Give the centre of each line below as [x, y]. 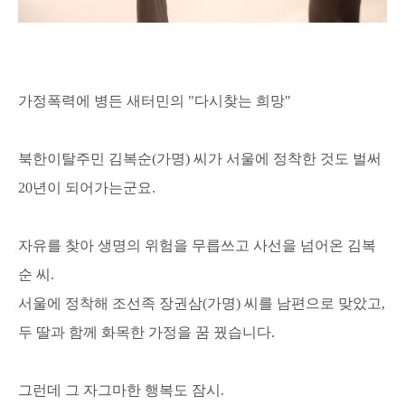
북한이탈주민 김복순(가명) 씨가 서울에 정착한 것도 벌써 [200, 159]
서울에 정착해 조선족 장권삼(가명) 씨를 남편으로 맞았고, [202, 303]
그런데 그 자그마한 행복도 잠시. [121, 390]
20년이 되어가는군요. [87, 188]
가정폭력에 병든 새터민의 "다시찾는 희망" [155, 101]
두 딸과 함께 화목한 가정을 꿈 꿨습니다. [146, 332]
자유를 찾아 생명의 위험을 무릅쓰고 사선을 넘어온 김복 [197, 245]
